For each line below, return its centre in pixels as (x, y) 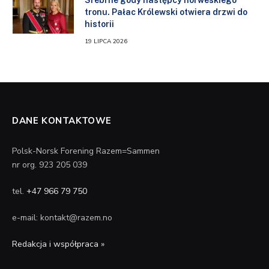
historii (99, 24)
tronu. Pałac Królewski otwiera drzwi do (166, 12)
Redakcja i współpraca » (58, 244)
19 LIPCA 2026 (106, 41)
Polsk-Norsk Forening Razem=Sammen (86, 151)
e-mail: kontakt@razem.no (62, 217)
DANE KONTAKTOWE (62, 120)
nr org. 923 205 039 (50, 165)
